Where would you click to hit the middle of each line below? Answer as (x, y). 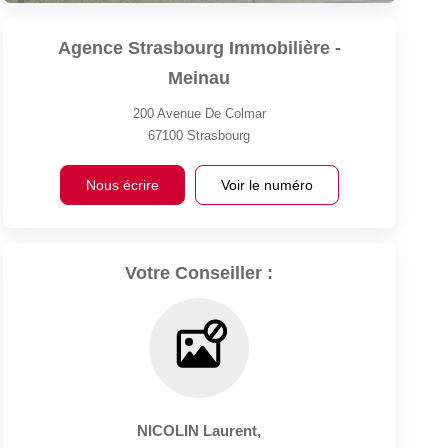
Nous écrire (122, 184)
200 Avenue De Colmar (199, 113)
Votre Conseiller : (199, 272)
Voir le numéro (266, 184)
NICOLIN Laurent (197, 430)
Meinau (199, 77)
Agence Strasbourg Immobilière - (199, 47)
